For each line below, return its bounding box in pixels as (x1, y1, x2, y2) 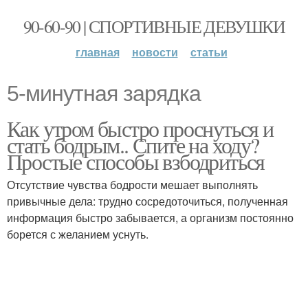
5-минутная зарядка (7, 81, 201, 106)
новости (131, 44, 178, 60)
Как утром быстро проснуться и (7, 113, 274, 143)
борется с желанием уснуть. (7, 226, 148, 242)
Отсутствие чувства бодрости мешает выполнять (7, 177, 258, 192)
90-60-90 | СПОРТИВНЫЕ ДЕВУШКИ (23, 14, 285, 38)
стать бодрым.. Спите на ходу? (7, 130, 259, 159)
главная (75, 44, 120, 60)
